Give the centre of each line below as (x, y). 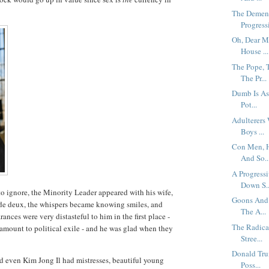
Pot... (249, 105)
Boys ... (253, 131)
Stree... (252, 238)
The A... (254, 212)
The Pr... (254, 78)
